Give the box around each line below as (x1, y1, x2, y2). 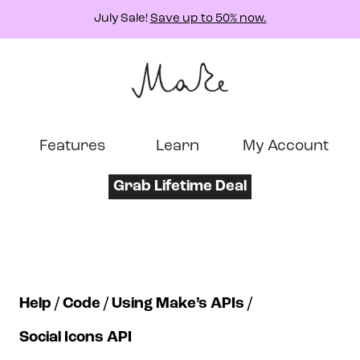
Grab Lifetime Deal (113, 179, 247, 194)
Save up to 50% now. (149, 13, 267, 25)
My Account (242, 139, 329, 154)
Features (39, 139, 105, 154)
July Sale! (93, 13, 150, 25)
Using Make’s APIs (112, 297, 244, 312)
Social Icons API (19, 330, 132, 346)
